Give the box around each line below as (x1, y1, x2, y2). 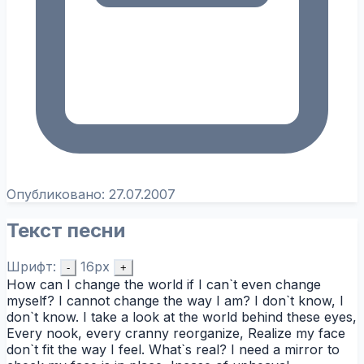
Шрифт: (6, 258, 56, 275)
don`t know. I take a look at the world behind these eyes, (6, 308, 357, 325)
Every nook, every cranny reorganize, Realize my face (6, 324, 345, 341)
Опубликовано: (6, 185, 109, 202)
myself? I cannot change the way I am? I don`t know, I (6, 292, 344, 309)
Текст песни (6, 218, 125, 242)
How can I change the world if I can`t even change (6, 275, 321, 292)
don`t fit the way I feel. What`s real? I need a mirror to (6, 340, 340, 357)
